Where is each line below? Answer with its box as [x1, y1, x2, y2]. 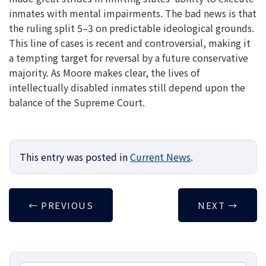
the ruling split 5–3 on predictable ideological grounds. [9, 20, 254, 35]
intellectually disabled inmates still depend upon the [9, 80, 245, 94]
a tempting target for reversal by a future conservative [9, 50, 248, 65]
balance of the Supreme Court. [9, 94, 145, 109]
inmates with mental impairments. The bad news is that [9, 5, 256, 20]
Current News [130, 149, 191, 164]
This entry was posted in [20, 149, 130, 164]
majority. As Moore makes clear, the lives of [9, 65, 199, 80]
